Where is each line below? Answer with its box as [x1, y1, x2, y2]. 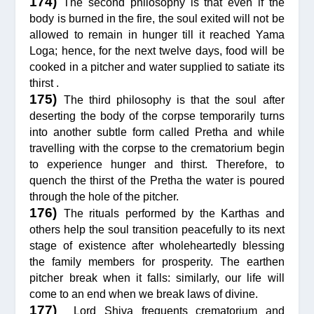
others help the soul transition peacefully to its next [29, 223, 285, 235]
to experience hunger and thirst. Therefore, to [29, 158, 285, 170]
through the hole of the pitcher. [29, 190, 179, 203]
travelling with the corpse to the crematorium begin [29, 142, 285, 154]
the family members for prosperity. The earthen [29, 255, 285, 268]
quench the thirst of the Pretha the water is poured [29, 174, 285, 186]
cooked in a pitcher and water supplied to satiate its [29, 60, 285, 73]
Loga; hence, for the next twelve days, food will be [29, 44, 285, 57]
